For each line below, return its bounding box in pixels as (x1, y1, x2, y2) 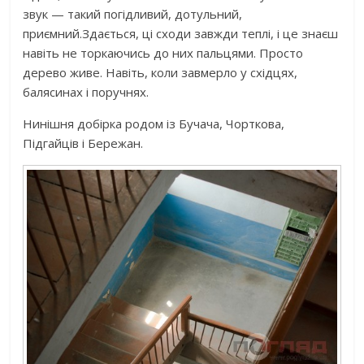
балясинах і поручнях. (23, 84, 149, 101)
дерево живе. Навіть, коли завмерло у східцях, (23, 64, 298, 81)
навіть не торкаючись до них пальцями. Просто (23, 45, 304, 62)
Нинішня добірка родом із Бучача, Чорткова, (23, 115, 285, 132)
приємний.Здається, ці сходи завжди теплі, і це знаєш (23, 25, 339, 42)
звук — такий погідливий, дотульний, (23, 6, 243, 23)
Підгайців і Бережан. (23, 135, 144, 152)
